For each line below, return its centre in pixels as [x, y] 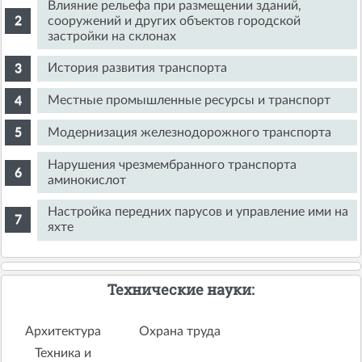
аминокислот [87, 180]
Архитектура [63, 331]
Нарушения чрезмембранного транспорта [173, 164]
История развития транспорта [138, 68]
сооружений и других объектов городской [175, 21]
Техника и [63, 353]
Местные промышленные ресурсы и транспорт [189, 101]
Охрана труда [180, 331]
